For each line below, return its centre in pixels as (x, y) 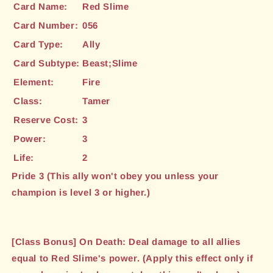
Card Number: (46, 26)
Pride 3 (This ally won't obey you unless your (115, 176)
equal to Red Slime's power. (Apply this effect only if (133, 258)
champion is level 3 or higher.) (81, 193)
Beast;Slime (110, 63)
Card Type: (38, 44)
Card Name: (41, 7)
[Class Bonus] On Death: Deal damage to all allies (126, 242)
